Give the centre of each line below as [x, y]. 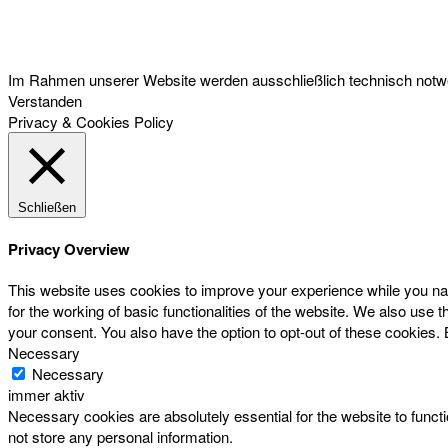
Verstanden [45, 100]
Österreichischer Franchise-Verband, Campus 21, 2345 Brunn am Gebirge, [210, 39]
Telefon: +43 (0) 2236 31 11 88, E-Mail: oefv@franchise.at [163, 51]
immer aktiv [46, 395]
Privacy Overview [69, 248]
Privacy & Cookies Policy [91, 121]
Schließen [47, 207]
